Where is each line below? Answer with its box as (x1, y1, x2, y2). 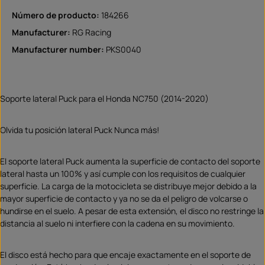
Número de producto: (12, 9, 101, 21)
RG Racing (72, 26, 111, 38)
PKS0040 (106, 43, 141, 55)
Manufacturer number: (12, 43, 106, 55)
